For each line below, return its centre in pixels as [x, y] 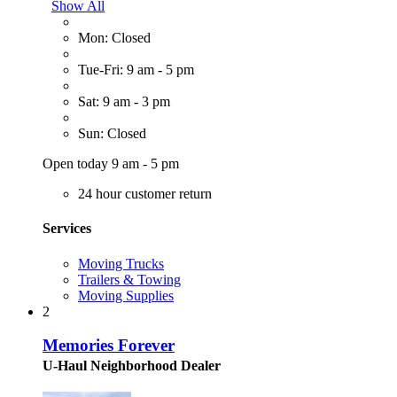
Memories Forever [109, 346]
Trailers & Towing [129, 279]
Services [67, 229]
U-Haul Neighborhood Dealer [132, 366]
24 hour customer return [145, 194]
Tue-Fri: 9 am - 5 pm [136, 70]
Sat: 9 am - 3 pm [124, 102]
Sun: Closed [112, 134]
